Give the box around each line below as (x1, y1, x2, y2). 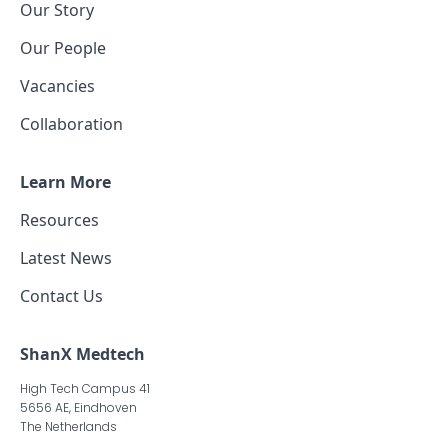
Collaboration (20, 113, 123, 135)
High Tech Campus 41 (20, 380, 150, 397)
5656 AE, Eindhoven (20, 399, 137, 416)
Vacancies (20, 75, 95, 97)
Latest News (20, 247, 112, 269)
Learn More (20, 171, 111, 193)
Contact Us (20, 285, 103, 307)
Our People (20, 37, 106, 59)
